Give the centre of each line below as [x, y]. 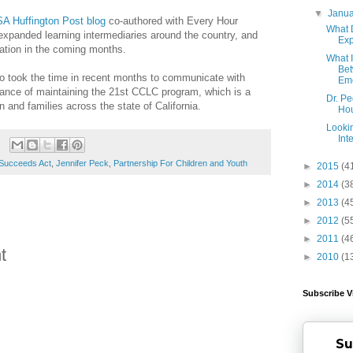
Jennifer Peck [82, 163]
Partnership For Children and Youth [180, 163]
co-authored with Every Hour [172, 20]
